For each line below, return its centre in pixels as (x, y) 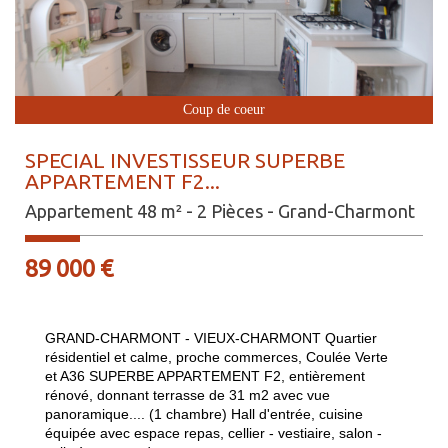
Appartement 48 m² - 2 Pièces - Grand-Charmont (220, 211)
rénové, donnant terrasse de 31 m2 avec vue (187, 395)
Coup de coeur (224, 110)
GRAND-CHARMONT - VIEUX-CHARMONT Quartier (211, 338)
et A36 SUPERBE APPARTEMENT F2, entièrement (205, 376)
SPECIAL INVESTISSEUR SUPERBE (185, 160)
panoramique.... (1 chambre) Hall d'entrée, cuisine (204, 414)
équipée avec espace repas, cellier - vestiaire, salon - (213, 433)
